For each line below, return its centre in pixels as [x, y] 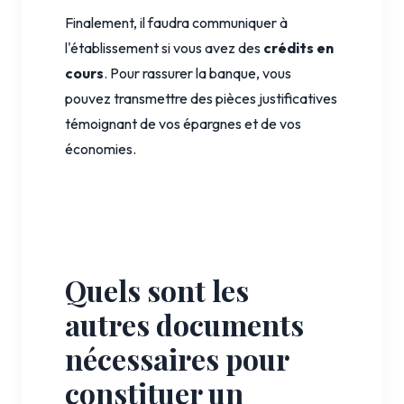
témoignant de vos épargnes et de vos [183, 123]
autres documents [184, 324]
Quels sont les [157, 289]
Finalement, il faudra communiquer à [176, 22]
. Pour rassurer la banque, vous [197, 73]
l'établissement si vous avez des [164, 47]
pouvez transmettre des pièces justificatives [201, 98]
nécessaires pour [177, 358]
